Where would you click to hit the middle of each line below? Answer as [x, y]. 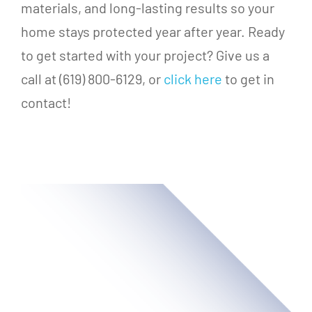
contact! [46, 102]
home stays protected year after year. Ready [153, 31]
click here [193, 78]
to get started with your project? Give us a [145, 55]
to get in [248, 78]
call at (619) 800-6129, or [92, 78]
